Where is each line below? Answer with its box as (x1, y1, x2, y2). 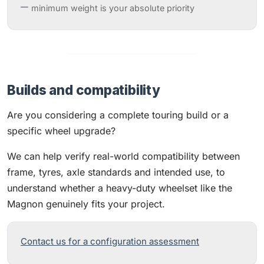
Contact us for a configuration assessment (21, 236, 199, 247)
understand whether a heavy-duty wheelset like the (7, 182, 232, 194)
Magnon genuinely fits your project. (7, 198, 165, 210)
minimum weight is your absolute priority (31, 3, 194, 13)
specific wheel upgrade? (7, 125, 115, 137)
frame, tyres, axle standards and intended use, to (7, 166, 225, 178)
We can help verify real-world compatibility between (7, 150, 240, 162)
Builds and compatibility (7, 82, 160, 98)
